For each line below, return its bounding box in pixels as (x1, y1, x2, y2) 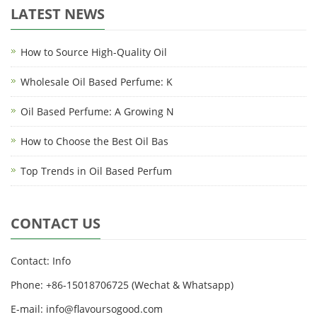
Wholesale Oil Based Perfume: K (21, 74, 173, 88)
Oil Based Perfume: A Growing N (21, 104, 174, 118)
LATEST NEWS (11, 4, 105, 23)
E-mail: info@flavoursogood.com (11, 301, 163, 316)
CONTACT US (11, 213, 100, 233)
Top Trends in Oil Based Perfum (21, 163, 172, 178)
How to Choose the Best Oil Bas (21, 134, 168, 148)
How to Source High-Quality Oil (21, 45, 167, 59)
